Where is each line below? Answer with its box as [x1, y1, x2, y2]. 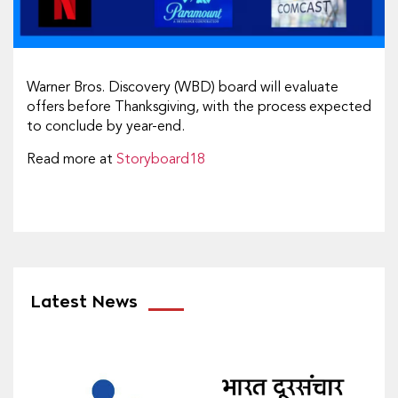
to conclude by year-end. [27, 119, 185, 134]
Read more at [27, 152, 116, 167]
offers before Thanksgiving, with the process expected [27, 99, 371, 115]
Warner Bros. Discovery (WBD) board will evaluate [27, 80, 338, 95]
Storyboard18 [116, 152, 205, 167]
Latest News [31, 293, 138, 310]
